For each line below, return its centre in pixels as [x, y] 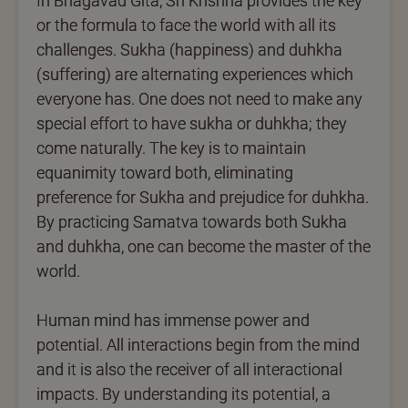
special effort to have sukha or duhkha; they [192, 123]
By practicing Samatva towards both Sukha [192, 221]
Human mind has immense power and [173, 320]
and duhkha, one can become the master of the [204, 246]
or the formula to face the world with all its [186, 25]
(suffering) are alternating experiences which [195, 74]
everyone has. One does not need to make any [199, 98]
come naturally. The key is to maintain [171, 148]
